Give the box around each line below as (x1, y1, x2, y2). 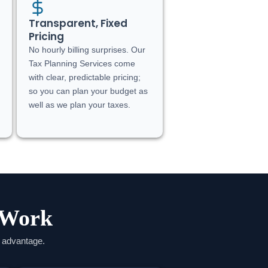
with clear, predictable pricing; (28, 72, 141, 82)
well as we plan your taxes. (28, 99, 130, 109)
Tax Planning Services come (28, 58, 135, 68)
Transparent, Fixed (28, 16, 127, 31)
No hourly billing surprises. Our (28, 44, 145, 54)
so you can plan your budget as (28, 86, 148, 96)
